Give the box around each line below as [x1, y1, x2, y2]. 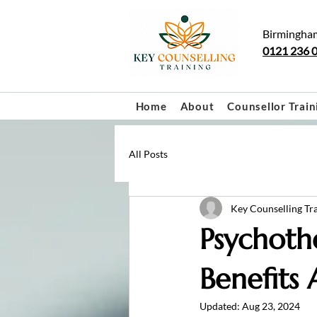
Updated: [200, 300, 242, 312]
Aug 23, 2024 [242, 300, 300, 312]
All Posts [129, 147, 168, 160]
